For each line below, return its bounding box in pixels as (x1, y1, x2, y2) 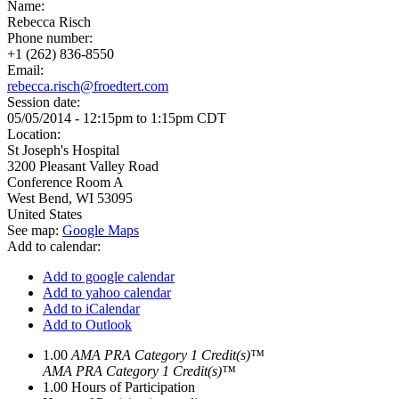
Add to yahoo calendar (43, 285, 171, 301)
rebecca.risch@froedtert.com (7, 78, 168, 94)
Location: (7, 126, 64, 142)
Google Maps (62, 223, 139, 239)
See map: (7, 223, 62, 239)
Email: (7, 62, 47, 78)
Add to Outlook (43, 317, 132, 333)
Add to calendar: (7, 239, 104, 255)
